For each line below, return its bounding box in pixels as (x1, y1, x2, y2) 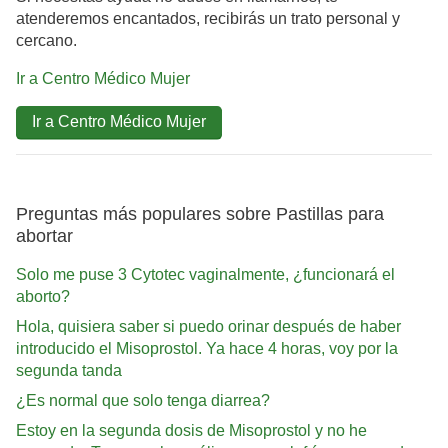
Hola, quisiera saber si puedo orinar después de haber (16, 318, 401, 336)
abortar (16, 225, 73, 246)
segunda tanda (16, 362, 122, 380)
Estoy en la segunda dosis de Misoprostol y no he (16, 422, 367, 440)
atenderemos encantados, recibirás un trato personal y (16, 10, 400, 28)
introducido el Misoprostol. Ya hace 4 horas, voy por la (16, 340, 398, 358)
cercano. (16, 32, 77, 50)
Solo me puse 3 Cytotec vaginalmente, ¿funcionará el (16, 266, 395, 284)
